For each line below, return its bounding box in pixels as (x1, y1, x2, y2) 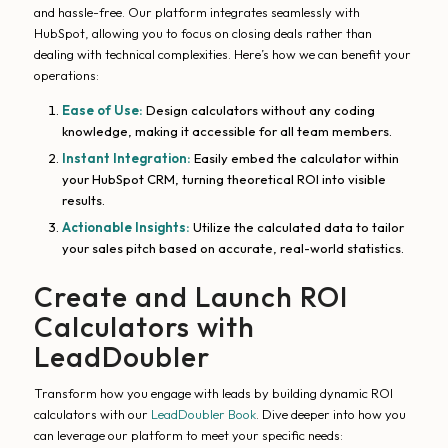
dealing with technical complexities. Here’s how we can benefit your (33, 46, 411, 63)
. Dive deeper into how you (255, 406, 406, 423)
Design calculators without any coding (142, 102, 375, 119)
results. (61, 192, 105, 209)
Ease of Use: (61, 102, 143, 119)
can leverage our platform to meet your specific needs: (33, 427, 343, 444)
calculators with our (33, 406, 151, 423)
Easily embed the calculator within (190, 150, 399, 167)
